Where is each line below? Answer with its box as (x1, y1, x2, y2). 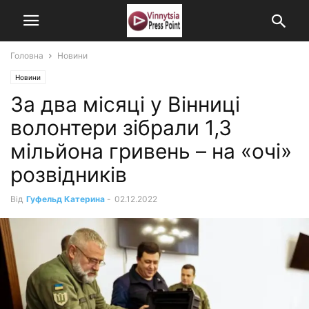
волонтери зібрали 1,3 (10, 115, 232, 140)
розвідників (10, 162, 127, 187)
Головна (10, 50, 43, 61)
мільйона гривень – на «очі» (10, 139, 292, 163)
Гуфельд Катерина (26, 194, 105, 204)
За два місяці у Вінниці (10, 92, 240, 117)
